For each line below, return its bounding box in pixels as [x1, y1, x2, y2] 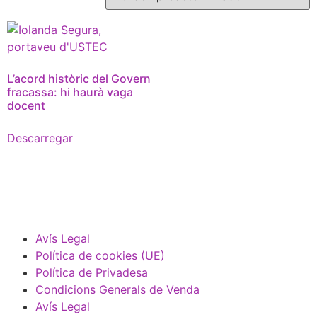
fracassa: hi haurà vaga [7, 85, 133, 99]
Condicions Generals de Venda [35, 282, 200, 296]
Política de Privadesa [35, 265, 148, 279]
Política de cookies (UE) [35, 248, 165, 263]
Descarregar [7, 131, 73, 145]
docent [7, 98, 45, 113]
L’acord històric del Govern [7, 71, 151, 86]
